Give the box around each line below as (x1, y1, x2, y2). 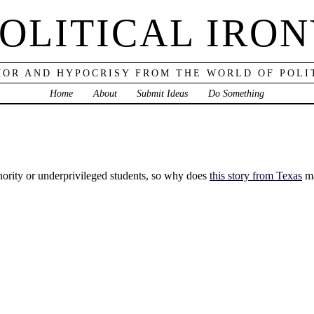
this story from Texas (210, 169, 302, 182)
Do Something (208, 87, 265, 99)
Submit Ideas (137, 87, 189, 99)
